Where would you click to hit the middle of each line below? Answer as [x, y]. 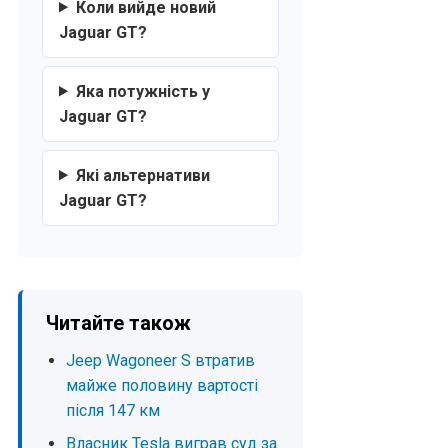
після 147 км [113, 410]
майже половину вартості [162, 385]
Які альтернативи [142, 175]
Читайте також [118, 322]
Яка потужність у [142, 91]
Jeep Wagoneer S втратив [160, 360]
